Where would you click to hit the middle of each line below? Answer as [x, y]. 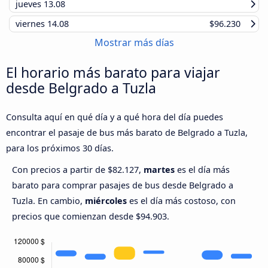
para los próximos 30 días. [60, 148]
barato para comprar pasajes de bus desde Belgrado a [123, 185]
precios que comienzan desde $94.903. [91, 216]
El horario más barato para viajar [113, 72]
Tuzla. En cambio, [48, 200]
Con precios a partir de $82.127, [78, 169]
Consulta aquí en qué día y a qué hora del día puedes [115, 117]
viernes [31, 23]
